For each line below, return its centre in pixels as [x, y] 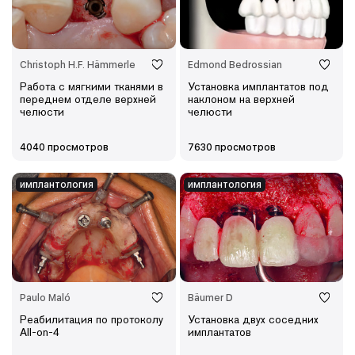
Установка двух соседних [253, 320]
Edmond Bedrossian [235, 65]
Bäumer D [210, 298]
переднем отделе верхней [88, 99]
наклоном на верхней [241, 99]
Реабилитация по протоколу [92, 320]
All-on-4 [40, 332]
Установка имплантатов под [258, 87]
